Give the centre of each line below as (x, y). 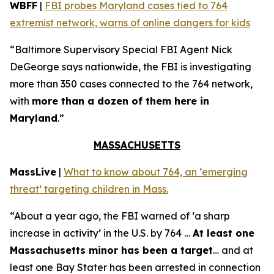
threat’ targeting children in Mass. (89, 189)
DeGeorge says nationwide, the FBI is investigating (131, 67)
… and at (233, 250)
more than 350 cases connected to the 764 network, (131, 84)
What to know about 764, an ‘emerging (156, 172)
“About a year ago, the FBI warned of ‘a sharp (120, 216)
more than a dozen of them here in (120, 101)
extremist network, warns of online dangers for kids (130, 23)
